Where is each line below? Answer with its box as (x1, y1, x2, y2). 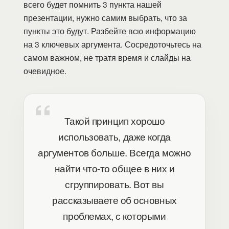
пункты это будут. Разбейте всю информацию (24, 25, 196, 37)
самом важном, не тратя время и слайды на (24, 52, 191, 63)
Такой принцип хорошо (64, 113, 165, 128)
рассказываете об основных (52, 193, 177, 207)
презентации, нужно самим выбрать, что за (24, 12, 187, 24)
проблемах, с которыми (63, 209, 166, 223)
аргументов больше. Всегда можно (38, 145, 191, 159)
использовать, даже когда (58, 129, 171, 144)
